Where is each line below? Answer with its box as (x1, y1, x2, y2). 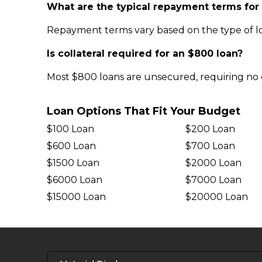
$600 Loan (47, 140, 96, 151)
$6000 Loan (47, 174, 102, 185)
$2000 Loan (185, 157, 242, 168)
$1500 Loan (47, 157, 99, 168)
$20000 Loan (185, 191, 248, 202)
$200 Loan (185, 123, 235, 135)
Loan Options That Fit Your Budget (47, 105, 240, 118)
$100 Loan (47, 123, 94, 135)
